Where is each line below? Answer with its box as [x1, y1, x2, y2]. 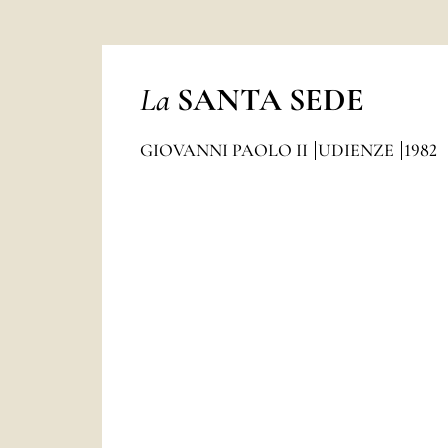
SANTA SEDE [176, 80, 364, 119]
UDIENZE [317, 139, 398, 161]
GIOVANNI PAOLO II [139, 139, 312, 161]
